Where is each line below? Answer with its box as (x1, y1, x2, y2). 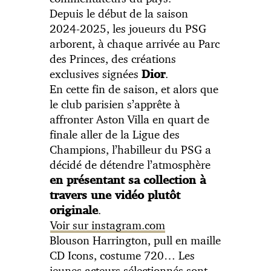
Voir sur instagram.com (50, 218, 166, 233)
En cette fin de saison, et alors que (50, 82, 219, 97)
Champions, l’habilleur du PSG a (50, 142, 212, 157)
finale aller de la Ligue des (50, 127, 180, 142)
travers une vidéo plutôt (50, 188, 181, 203)
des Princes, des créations (50, 51, 177, 67)
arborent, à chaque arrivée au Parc (50, 36, 220, 51)
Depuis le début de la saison (50, 6, 189, 21)
